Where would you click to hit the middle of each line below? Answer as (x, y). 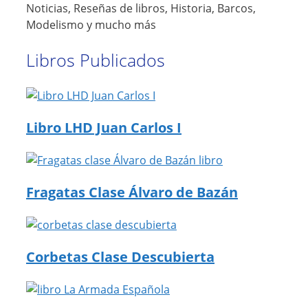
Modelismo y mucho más (91, 25)
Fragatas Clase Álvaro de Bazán (132, 192)
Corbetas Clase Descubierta (120, 256)
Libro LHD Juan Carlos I (104, 127)
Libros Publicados (96, 59)
